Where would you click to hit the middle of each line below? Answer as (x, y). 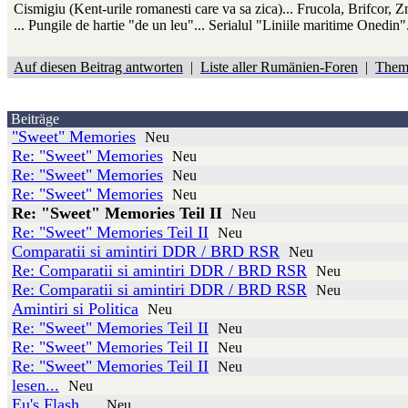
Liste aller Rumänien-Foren (279, 67)
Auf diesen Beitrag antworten (98, 67)
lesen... (36, 386)
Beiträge (35, 119)
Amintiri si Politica (75, 309)
